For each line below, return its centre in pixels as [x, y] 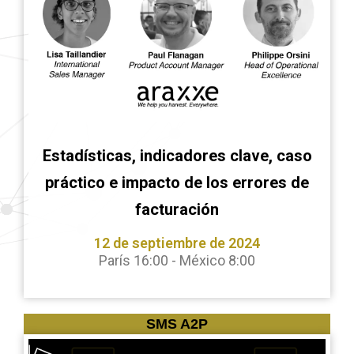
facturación [177, 209]
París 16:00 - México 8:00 [177, 260]
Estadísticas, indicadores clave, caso [177, 156]
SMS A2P [177, 324]
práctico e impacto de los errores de [177, 183]
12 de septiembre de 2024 [177, 243]
